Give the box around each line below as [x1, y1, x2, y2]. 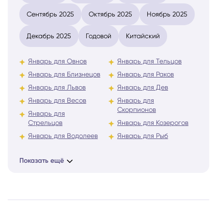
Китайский [126, 32, 160, 40]
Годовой [86, 32, 111, 40]
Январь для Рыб [117, 132, 168, 140]
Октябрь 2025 [89, 10, 132, 18]
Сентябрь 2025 [27, 10, 74, 18]
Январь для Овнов [28, 57, 87, 65]
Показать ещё [19, 156, 64, 165]
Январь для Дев [117, 83, 168, 92]
